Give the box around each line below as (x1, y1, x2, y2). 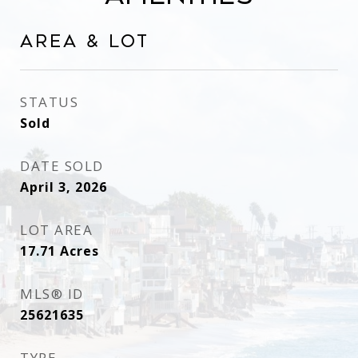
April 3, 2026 (20, 178, 107, 196)
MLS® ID (20, 284, 84, 303)
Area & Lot (20, 32, 149, 51)
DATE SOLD (20, 157, 104, 175)
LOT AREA (20, 221, 93, 239)
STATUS (20, 93, 78, 111)
